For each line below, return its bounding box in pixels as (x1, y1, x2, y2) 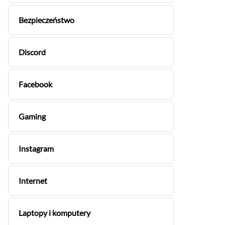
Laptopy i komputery (19, 208, 90, 217)
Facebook (19, 79, 52, 89)
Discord (19, 47, 46, 57)
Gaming (19, 111, 46, 121)
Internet (19, 176, 47, 185)
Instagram (19, 144, 54, 153)
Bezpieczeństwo (19, 15, 74, 25)
